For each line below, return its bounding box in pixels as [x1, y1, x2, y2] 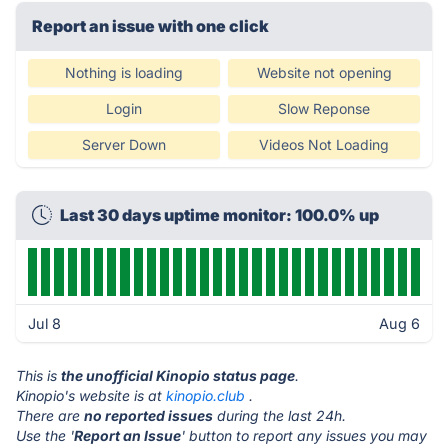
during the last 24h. [213, 407, 346, 424]
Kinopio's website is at [16, 387, 166, 404]
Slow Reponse [278, 100, 370, 117]
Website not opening [256, 64, 392, 81]
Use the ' [16, 427, 74, 444]
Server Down [82, 136, 166, 153]
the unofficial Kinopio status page [61, 367, 295, 384]
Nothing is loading [65, 64, 183, 81]
